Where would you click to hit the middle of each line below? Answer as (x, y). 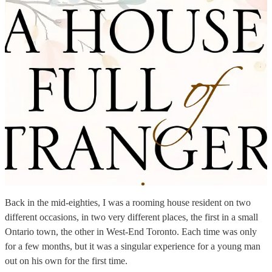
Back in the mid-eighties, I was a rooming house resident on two (128, 203)
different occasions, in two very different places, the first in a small (131, 217)
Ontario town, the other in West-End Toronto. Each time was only (131, 232)
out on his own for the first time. (66, 261)
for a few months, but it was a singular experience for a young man (133, 246)
